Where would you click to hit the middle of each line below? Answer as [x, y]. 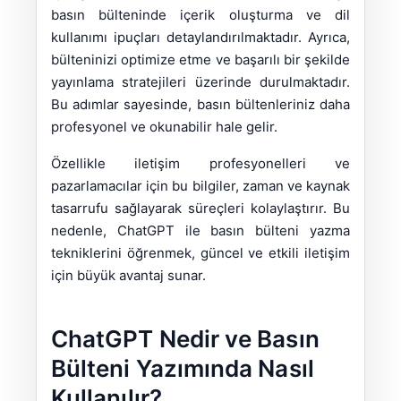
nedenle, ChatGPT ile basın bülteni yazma [200, 231]
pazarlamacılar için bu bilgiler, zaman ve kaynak [200, 186]
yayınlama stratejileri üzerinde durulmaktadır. [200, 82]
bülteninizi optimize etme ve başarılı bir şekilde [200, 60]
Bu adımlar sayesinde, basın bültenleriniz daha [200, 105]
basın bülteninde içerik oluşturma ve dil [200, 15]
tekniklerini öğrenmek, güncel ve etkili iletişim [200, 253]
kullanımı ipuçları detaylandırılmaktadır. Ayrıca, [200, 38]
